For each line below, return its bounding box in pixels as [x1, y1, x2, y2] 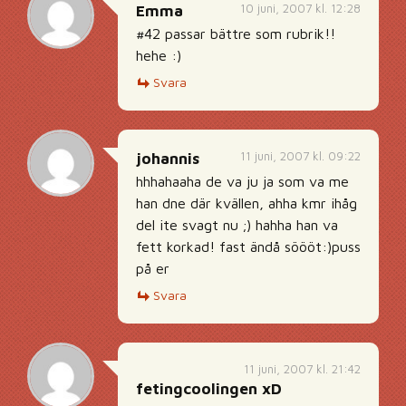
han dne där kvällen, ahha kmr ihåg [136, 195, 357, 211]
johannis [136, 150, 199, 168]
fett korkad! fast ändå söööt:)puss [136, 238, 361, 255]
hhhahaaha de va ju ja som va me [136, 173, 349, 189]
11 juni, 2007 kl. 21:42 [244, 362, 361, 376]
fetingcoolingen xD [136, 380, 282, 398]
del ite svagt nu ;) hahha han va [136, 217, 338, 233]
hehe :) [136, 47, 181, 63]
